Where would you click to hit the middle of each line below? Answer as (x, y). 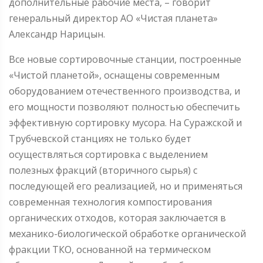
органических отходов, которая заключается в (117, 218)
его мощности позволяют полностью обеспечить (124, 107)
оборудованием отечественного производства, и (124, 91)
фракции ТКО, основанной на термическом (110, 249)
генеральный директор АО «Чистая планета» (113, 18)
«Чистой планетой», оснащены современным (114, 75)
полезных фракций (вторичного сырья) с (103, 170)
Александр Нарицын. (57, 34)
